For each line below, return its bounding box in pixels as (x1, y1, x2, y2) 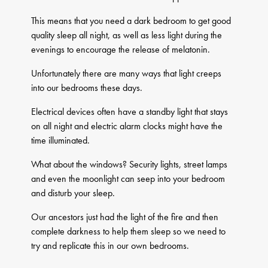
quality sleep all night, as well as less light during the (31, 29, 223, 42)
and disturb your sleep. (31, 187, 115, 200)
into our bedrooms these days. (31, 81, 143, 95)
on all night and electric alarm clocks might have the (31, 120, 223, 133)
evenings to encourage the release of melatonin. (31, 43, 211, 56)
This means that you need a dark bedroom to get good (31, 14, 232, 28)
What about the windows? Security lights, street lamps (31, 158, 228, 171)
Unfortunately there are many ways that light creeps (31, 67, 222, 80)
